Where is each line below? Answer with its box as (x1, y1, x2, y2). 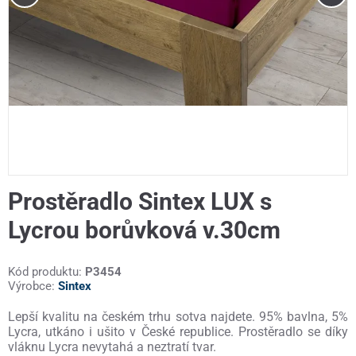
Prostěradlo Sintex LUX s (8, 188, 272, 216)
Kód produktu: (8, 265, 85, 280)
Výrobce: (8, 279, 58, 294)
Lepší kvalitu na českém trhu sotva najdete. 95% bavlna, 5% (8, 309, 348, 325)
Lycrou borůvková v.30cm (8, 216, 281, 245)
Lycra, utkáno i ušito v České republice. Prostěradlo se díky (8, 324, 348, 340)
